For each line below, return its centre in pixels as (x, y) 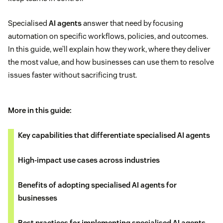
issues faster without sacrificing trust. (72, 75)
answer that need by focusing (132, 23)
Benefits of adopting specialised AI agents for (97, 185)
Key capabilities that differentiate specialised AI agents (114, 135)
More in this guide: (40, 110)
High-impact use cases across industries (89, 160)
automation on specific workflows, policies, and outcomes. (108, 36)
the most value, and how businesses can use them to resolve (111, 62)
